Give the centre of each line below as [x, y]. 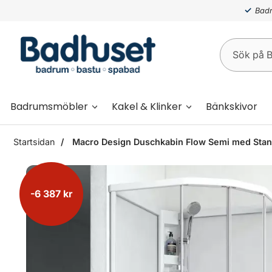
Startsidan [34, 142]
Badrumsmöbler [49, 106]
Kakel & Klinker [147, 106]
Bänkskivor [232, 106]
